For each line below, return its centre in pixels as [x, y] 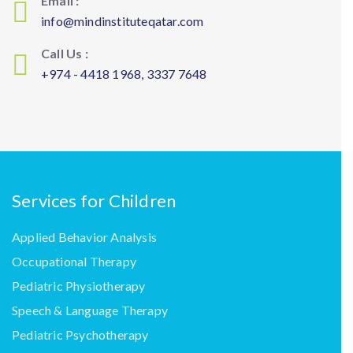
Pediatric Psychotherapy [80, 334]
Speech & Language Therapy [90, 310]
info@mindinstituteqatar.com [123, 21]
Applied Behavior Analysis [84, 237]
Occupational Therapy [74, 261]
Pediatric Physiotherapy [79, 286]
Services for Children [94, 201]
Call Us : [65, 53]
